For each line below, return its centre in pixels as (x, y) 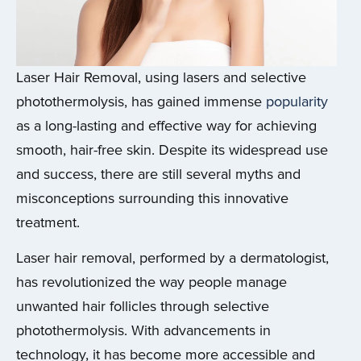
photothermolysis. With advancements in (143, 330)
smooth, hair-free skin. (85, 150)
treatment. (50, 222)
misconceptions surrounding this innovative (152, 198)
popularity (297, 102)
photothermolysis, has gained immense (141, 102)
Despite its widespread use (241, 150)
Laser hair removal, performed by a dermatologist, (172, 258)
